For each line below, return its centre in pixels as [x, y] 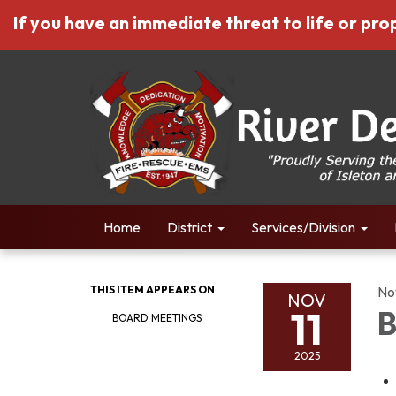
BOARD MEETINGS [157, 318]
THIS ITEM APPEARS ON [152, 289]
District [190, 227]
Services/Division [303, 227]
